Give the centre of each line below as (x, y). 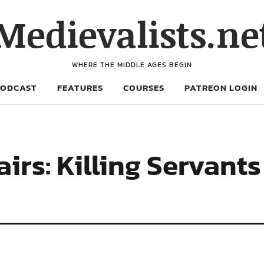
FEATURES (80, 88)
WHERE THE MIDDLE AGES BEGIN (132, 65)
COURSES (144, 88)
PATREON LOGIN (221, 88)
